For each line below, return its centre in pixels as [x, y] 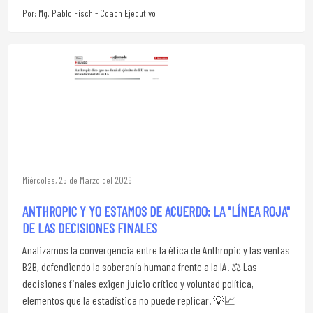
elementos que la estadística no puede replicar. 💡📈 [129, 300]
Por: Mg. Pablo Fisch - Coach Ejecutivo [89, 13]
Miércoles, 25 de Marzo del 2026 [77, 180]
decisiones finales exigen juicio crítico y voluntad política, [138, 283]
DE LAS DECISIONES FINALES [90, 228]
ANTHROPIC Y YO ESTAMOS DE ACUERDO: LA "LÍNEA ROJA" [156, 211]
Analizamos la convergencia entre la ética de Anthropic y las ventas [156, 250]
